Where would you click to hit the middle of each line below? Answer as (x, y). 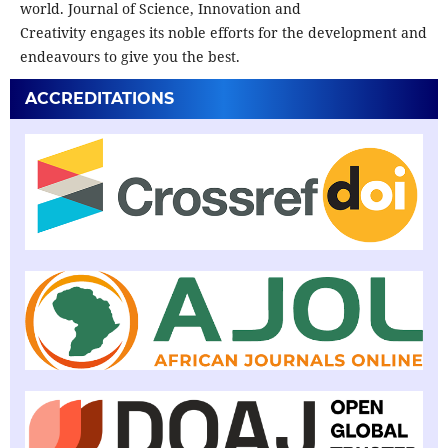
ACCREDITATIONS (99, 98)
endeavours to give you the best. (129, 56)
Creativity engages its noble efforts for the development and (223, 32)
